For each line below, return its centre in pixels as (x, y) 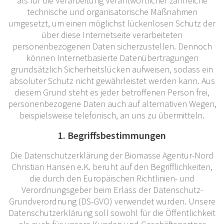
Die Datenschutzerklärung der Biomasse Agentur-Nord (112, 155)
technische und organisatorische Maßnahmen (112, 11)
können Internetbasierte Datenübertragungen (112, 57)
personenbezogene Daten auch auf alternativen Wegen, (112, 103)
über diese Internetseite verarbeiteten (112, 34)
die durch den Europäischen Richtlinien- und (112, 178)
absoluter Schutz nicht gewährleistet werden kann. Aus (112, 80)
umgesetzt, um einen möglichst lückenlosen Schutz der (112, 23)
